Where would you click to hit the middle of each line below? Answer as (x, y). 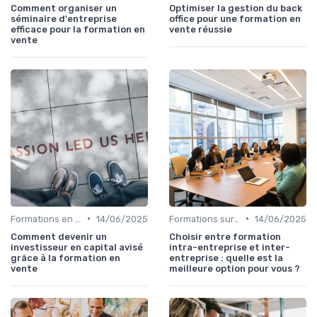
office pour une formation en (235, 18)
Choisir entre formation (225, 236)
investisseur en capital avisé (77, 247)
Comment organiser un (64, 8)
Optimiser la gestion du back (236, 8)
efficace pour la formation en (78, 29)
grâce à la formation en (65, 258)
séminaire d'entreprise (64, 18)
